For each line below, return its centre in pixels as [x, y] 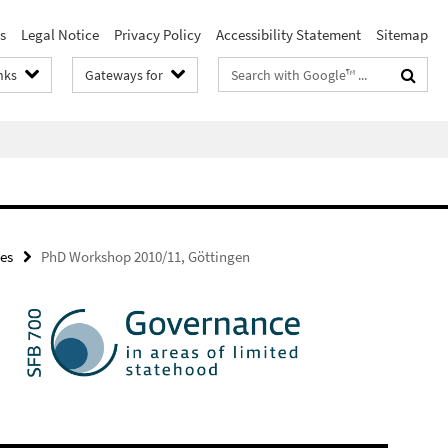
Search [240, 70]
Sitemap [402, 34]
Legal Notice [60, 34]
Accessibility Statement [288, 34]
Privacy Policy [157, 34]
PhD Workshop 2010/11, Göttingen [145, 256]
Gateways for [124, 75]
